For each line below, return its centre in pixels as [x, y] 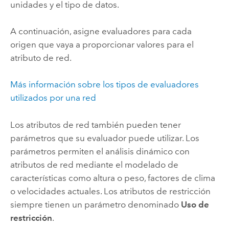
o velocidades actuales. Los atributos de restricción [110, 191]
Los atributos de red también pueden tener [95, 124]
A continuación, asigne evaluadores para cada [101, 31]
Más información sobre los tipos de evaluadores [104, 85]
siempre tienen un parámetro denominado [95, 204]
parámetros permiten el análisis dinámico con [100, 151]
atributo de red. [41, 58]
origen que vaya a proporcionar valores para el [102, 44]
